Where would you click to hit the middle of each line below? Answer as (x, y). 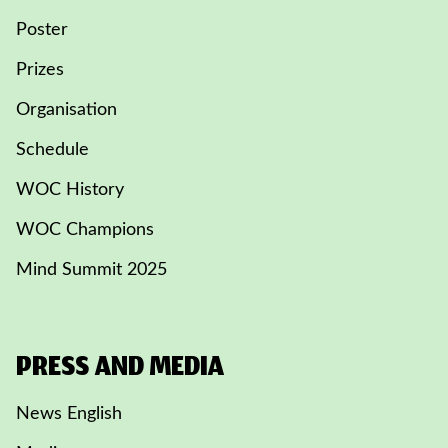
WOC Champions (85, 230)
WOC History (70, 190)
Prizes (40, 70)
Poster (42, 30)
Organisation (66, 110)
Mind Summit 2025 (91, 270)
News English (69, 414)
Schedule (52, 150)
